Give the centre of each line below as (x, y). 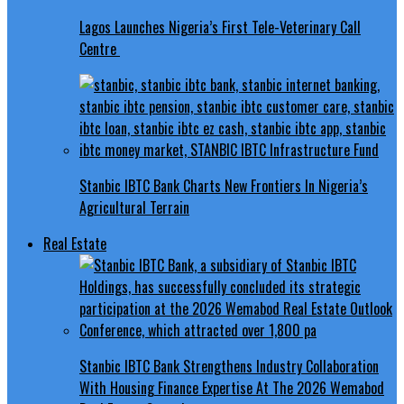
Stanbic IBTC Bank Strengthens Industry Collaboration (229, 367)
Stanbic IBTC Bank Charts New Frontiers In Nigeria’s (224, 186)
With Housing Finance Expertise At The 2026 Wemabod (232, 388)
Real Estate (75, 244)
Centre (100, 49)
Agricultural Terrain (134, 208)
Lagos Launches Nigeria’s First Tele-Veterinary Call (220, 28)
